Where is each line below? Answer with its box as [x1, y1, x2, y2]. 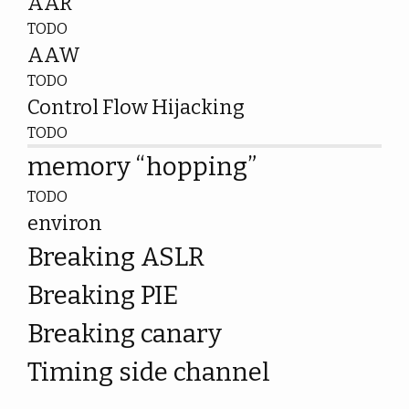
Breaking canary [27, 319, 222, 349]
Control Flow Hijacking [27, 95, 245, 120]
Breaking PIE [27, 280, 178, 310]
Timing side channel [27, 357, 270, 387]
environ [27, 211, 102, 236]
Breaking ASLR [27, 242, 204, 272]
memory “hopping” [27, 152, 257, 182]
